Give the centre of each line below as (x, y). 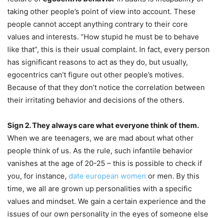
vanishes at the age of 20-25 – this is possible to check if (105, 163)
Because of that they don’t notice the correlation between (106, 87)
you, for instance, (38, 176)
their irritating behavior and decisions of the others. (96, 100)
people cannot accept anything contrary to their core (98, 24)
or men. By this (173, 176)
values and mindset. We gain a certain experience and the (107, 201)
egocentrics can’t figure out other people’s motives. (96, 74)
